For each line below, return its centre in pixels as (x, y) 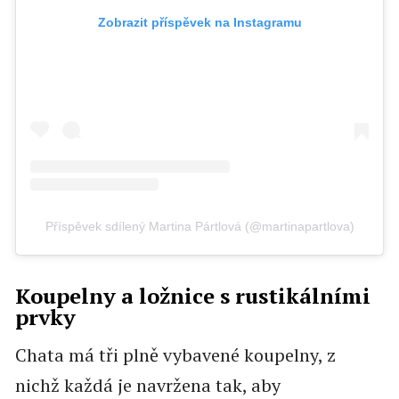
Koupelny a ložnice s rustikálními (192, 296)
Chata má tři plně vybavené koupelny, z (175, 355)
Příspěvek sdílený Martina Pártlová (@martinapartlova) (199, 227)
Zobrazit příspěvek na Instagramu (199, 22)
